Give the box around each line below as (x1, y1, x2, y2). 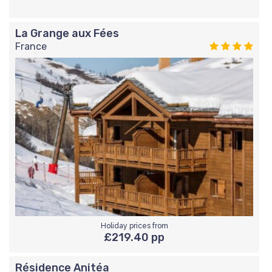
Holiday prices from (100, 221, 168, 230)
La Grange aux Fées (15, 26, 119, 40)
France (15, 40, 47, 52)
